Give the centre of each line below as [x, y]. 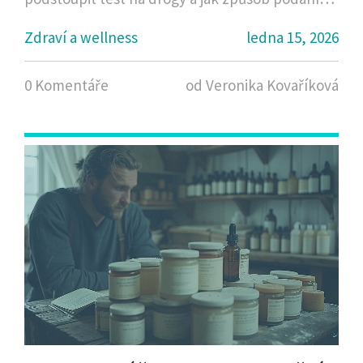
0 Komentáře [66, 85]
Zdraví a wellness [81, 38]
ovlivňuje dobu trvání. [94, 21]
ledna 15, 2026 [293, 38]
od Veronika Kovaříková [262, 85]
